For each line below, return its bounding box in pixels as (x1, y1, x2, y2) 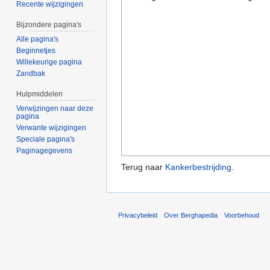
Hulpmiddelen (16, 90, 63, 99)
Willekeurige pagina (16, 58, 83, 67)
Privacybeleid (118, 211, 157, 219)
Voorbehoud (224, 211, 260, 219)
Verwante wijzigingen (16, 123, 87, 132)
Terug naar (121, 162, 165, 172)
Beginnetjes (16, 46, 56, 55)
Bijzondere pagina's (16, 20, 82, 30)
